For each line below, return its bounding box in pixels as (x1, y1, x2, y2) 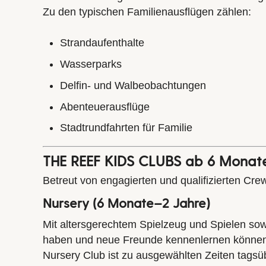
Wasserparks (60, 58, 122, 70)
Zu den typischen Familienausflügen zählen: (43, 5, 251, 18)
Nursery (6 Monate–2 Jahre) (43, 195, 210, 211)
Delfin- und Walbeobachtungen (60, 79, 207, 91)
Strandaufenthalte (60, 37, 145, 49)
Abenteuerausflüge (60, 100, 150, 113)
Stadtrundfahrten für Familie (60, 122, 193, 134)
